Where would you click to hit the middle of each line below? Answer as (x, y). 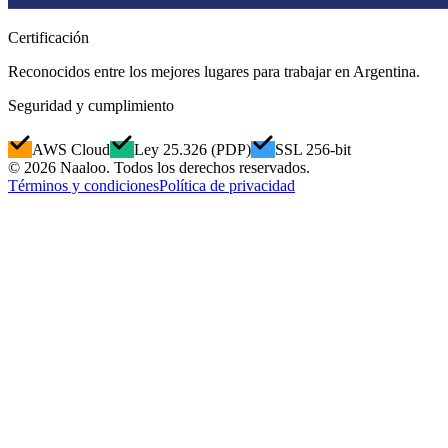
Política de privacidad (227, 186)
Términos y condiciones (83, 186)
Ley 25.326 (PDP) (192, 150)
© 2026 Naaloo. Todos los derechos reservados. (159, 168)
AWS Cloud (71, 150)
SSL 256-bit (313, 150)
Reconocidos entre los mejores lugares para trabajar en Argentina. (214, 72)
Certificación (48, 38)
